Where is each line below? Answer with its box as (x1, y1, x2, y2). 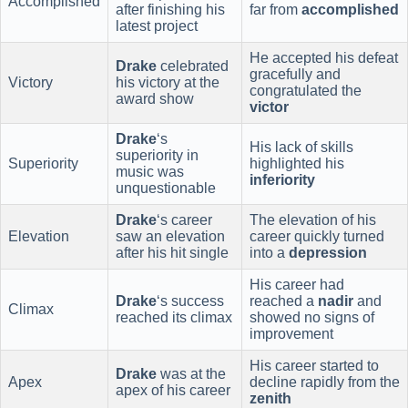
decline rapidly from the (250, 374, 400, 391)
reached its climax (116, 310, 232, 326)
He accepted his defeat (250, 50, 398, 66)
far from (250, 2, 301, 18)
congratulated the (250, 83, 362, 99)
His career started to (250, 358, 379, 374)
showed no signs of (250, 310, 374, 326)
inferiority (250, 172, 315, 189)
